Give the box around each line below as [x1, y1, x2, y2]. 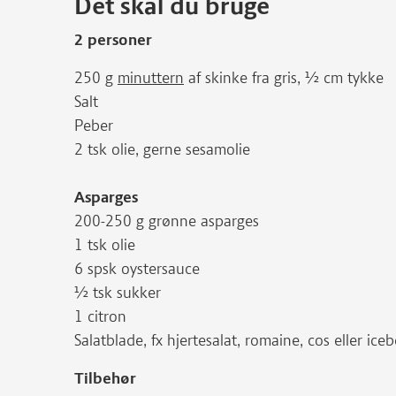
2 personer [74, 30, 152, 49]
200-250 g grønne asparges [74, 211, 259, 231]
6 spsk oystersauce [74, 259, 200, 278]
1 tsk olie [74, 235, 135, 255]
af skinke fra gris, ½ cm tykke [184, 68, 384, 88]
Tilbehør [74, 369, 136, 388]
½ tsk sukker [74, 283, 161, 302]
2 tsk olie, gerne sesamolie [74, 140, 250, 159]
